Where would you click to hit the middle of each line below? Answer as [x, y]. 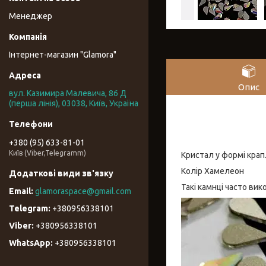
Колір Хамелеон [213, 171]
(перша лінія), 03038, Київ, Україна [74, 104]
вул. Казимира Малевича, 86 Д [68, 94]
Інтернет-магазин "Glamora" [63, 55]
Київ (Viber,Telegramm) [47, 153]
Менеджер [31, 16]
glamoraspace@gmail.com [83, 191]
